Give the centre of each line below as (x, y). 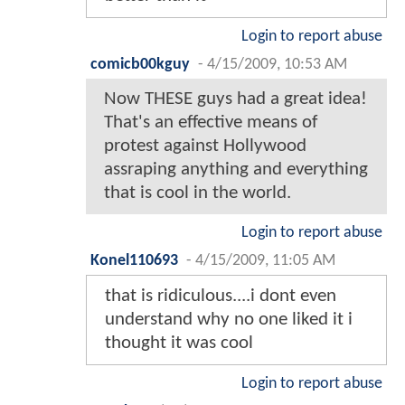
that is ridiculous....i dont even (221, 296)
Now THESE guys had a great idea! (235, 99)
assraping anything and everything (236, 169)
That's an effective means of (211, 122)
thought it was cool (179, 343)
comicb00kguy (140, 64)
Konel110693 (134, 260)
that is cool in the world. (198, 193)
